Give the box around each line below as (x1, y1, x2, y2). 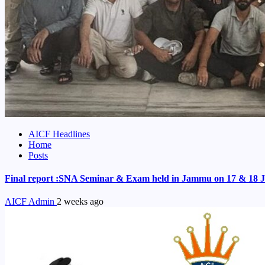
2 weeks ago (57, 196, 104, 207)
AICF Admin (5, 196, 57, 207)
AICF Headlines (28, 128, 90, 139)
